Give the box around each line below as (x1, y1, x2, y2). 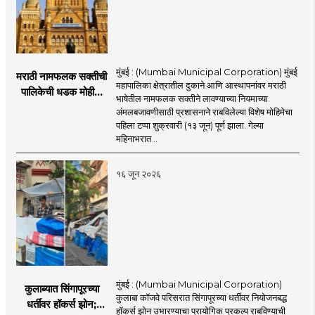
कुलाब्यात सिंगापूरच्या (24, 282, 99, 296)
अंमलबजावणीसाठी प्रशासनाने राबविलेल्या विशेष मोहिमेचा (115, 106, 292, 118)
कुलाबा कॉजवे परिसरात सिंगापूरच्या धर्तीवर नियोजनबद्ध (115, 292, 287, 304)
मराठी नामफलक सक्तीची (16, 70, 108, 84)
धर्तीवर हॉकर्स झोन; (27, 297, 97, 311)
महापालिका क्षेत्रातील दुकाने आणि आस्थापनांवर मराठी (115, 79, 286, 91)
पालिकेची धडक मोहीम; (20, 85, 103, 99)
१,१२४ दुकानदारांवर (22, 101, 101, 115)
